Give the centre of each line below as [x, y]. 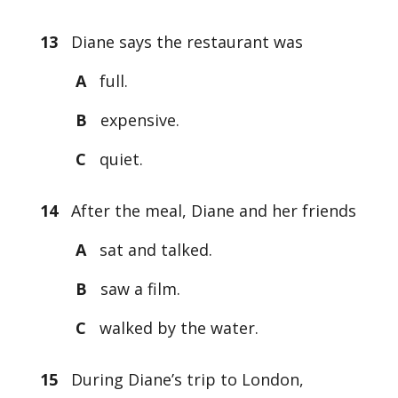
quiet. [119, 159]
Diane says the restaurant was [180, 42]
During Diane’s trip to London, [180, 380]
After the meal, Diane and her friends [207, 211]
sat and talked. [151, 250]
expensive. [137, 120]
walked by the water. [176, 328]
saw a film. [138, 289]
